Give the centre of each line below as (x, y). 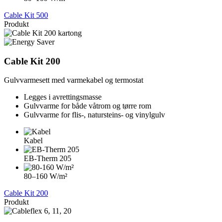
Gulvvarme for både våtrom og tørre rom (87, 106)
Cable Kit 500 (26, 15)
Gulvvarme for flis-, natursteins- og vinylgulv (94, 115)
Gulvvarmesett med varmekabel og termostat (74, 80)
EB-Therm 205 (48, 159)
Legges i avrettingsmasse (63, 97)
